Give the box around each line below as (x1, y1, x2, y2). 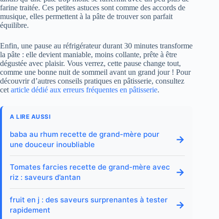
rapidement (10, 205, 50, 215)
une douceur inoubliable (10, 140, 95, 150)
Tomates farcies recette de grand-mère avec (10, 162, 170, 172)
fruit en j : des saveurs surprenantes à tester (10, 195, 168, 205)
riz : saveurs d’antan (10, 173, 81, 182)
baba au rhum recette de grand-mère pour (10, 130, 159, 139)
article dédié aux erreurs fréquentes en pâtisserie (11, 86, 157, 94)
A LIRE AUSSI (10, 113, 50, 121)
